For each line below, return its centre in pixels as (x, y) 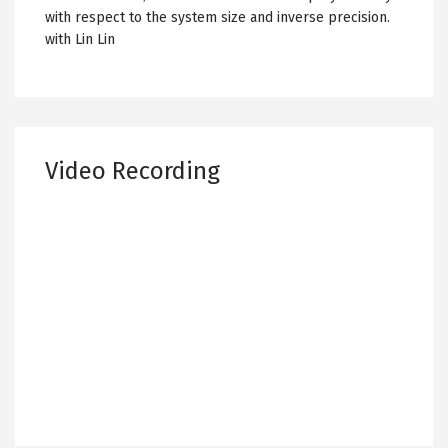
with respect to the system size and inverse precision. (217, 17)
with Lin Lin (80, 39)
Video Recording (132, 171)
